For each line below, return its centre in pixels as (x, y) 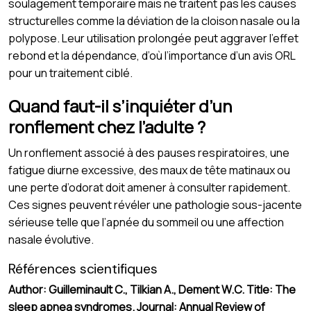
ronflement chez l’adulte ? (107, 127)
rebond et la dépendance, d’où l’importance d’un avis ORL (152, 56)
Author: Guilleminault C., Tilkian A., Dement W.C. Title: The (152, 290)
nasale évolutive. (51, 240)
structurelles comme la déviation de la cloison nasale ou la (154, 21)
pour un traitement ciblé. (70, 73)
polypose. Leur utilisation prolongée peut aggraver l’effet (153, 39)
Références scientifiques (83, 269)
